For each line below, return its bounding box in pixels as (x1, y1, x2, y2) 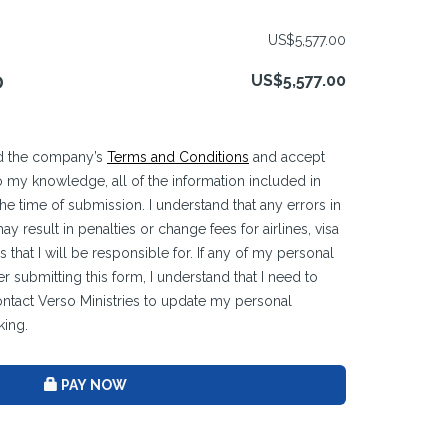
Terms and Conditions (107, 149, 249, 166)
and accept (249, 149, 325, 166)
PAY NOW (60, 377, 127, 394)
